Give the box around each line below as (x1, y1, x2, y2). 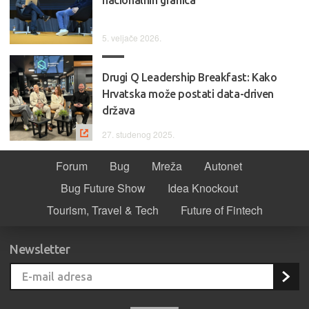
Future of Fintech (180, 201, 263, 218)
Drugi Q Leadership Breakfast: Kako (102, 70, 277, 83)
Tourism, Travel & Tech (46, 201, 159, 218)
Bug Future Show (60, 179, 146, 196)
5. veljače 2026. (102, 31, 161, 43)
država (102, 103, 135, 117)
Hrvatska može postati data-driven (102, 87, 274, 100)
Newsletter (10, 241, 70, 256)
